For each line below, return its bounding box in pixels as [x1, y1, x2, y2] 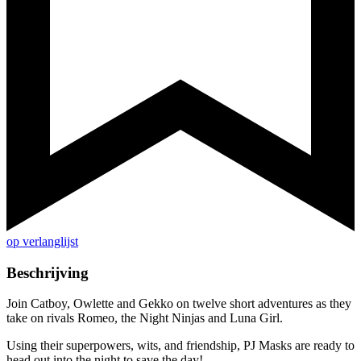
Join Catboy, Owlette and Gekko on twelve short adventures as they [6, 297, 351, 311]
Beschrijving [6, 263, 89, 281]
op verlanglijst [6, 234, 78, 249]
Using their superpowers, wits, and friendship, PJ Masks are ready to [6, 338, 355, 353]
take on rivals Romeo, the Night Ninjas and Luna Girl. [6, 311, 283, 326]
